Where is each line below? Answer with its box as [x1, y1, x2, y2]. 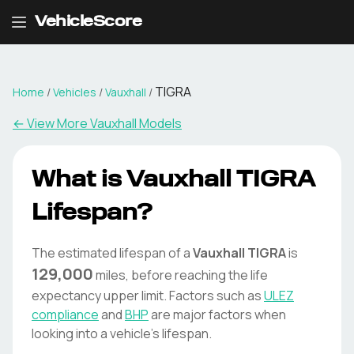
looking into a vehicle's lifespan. [32, 325, 212, 342]
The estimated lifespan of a [32, 244, 190, 262]
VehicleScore [35, 14, 141, 30]
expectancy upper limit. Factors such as [32, 287, 262, 304]
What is [32, 170, 126, 192]
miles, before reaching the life [96, 266, 268, 284]
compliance [32, 306, 99, 323]
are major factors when [151, 306, 286, 323]
